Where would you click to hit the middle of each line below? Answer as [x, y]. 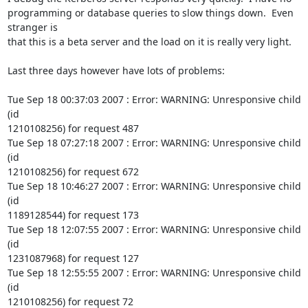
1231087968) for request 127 [73, 258]
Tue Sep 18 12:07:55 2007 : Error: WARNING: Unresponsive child [154, 229]
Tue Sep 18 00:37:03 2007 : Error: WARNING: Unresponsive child [154, 99]
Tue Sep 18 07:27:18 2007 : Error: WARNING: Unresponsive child [154, 143]
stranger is [32, 27]
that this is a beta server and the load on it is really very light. [149, 42]
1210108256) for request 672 [73, 172]
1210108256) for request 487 [73, 128]
